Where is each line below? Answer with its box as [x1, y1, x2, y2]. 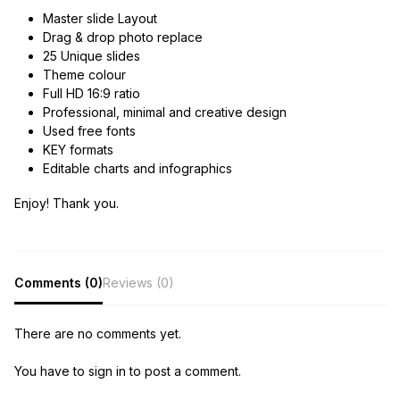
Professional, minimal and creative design [42, 104, 287, 121]
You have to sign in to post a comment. [14, 362, 241, 379]
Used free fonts [42, 123, 136, 139]
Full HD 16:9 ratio [42, 86, 140, 102]
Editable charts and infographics [42, 161, 232, 177]
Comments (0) [14, 275, 103, 291]
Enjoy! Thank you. [14, 196, 119, 212]
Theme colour [42, 67, 126, 83]
